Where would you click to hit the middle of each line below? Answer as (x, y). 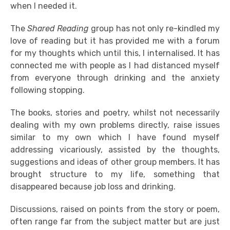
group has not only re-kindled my (155, 28)
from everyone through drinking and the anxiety (115, 78)
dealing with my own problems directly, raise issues (115, 125)
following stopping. (47, 90)
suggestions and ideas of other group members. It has (115, 162)
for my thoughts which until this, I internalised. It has (115, 53)
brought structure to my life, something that (115, 174)
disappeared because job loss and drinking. (93, 187)
